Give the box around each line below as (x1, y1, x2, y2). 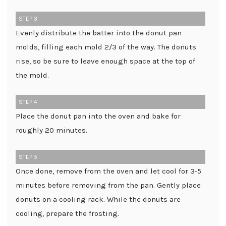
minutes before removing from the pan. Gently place (16, 180, 201, 190)
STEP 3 (19, 15, 37, 22)
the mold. (16, 70, 49, 80)
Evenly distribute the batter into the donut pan (16, 28, 182, 37)
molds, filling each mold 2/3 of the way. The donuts (16, 42, 196, 51)
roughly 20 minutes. (16, 125, 87, 135)
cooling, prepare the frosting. (16, 208, 119, 218)
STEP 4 (19, 98, 37, 105)
